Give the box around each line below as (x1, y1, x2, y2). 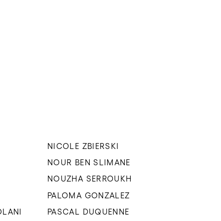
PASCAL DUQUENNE (47, 207, 130, 217)
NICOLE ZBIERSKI (47, 141, 119, 150)
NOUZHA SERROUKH (47, 174, 132, 184)
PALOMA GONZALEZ (47, 190, 130, 200)
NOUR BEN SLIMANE (47, 157, 131, 167)
